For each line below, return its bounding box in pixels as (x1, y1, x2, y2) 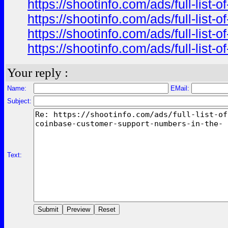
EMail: (168, 84, 191, 92)
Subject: (7, 97, 32, 105)
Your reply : (7, 66, 68, 79)
